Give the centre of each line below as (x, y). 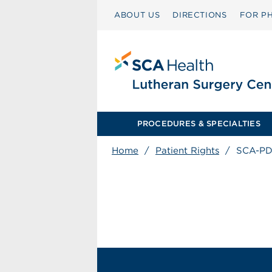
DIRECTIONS (200, 15)
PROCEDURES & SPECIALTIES (199, 124)
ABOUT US (137, 15)
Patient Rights (187, 151)
